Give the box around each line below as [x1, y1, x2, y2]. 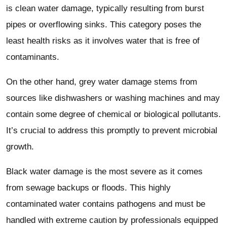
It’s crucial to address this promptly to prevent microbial [6, 125, 217, 135]
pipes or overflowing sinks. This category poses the [6, 19, 201, 29]
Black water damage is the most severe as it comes [6, 166, 203, 176]
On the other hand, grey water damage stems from [6, 77, 197, 87]
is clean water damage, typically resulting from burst [6, 3, 204, 13]
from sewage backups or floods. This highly [6, 182, 171, 193]
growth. [6, 141, 34, 152]
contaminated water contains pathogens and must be [6, 199, 205, 209]
